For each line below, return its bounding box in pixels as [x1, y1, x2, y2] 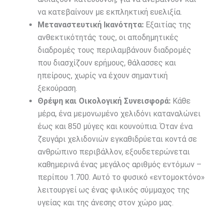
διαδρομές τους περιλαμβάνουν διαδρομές [37, 45, 191, 55]
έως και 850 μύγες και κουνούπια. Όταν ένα [37, 122, 193, 131]
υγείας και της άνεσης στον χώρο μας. [37, 198, 174, 208]
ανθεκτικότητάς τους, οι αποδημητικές [37, 33, 178, 43]
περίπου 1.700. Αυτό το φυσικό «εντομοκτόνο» [37, 173, 205, 182]
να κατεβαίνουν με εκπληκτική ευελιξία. [37, 7, 182, 17]
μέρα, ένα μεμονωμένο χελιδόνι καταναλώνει [37, 109, 200, 119]
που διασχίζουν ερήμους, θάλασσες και [37, 58, 176, 68]
